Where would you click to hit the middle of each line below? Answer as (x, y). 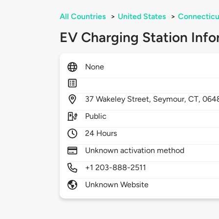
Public (96, 116)
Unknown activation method (135, 151)
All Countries (83, 17)
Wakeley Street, (125, 99)
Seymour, (171, 99)
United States (142, 17)
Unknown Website (117, 185)
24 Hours (101, 133)
